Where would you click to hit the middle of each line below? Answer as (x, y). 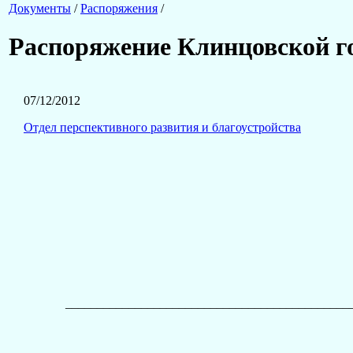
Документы (40, 8)
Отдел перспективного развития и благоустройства (162, 127)
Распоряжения (119, 8)
